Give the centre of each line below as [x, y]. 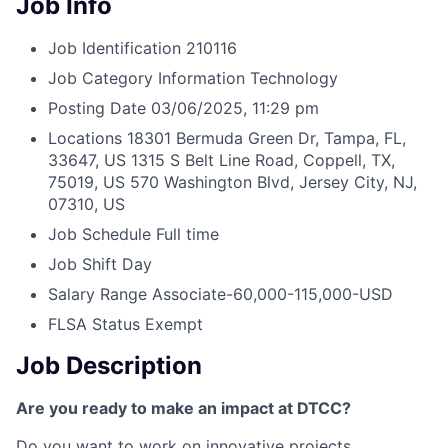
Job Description [109, 366]
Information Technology [248, 78]
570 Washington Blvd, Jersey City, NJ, [273, 182]
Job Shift [82, 264]
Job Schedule [99, 234]
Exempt [174, 324]
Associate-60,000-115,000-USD [272, 294]
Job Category [100, 78]
